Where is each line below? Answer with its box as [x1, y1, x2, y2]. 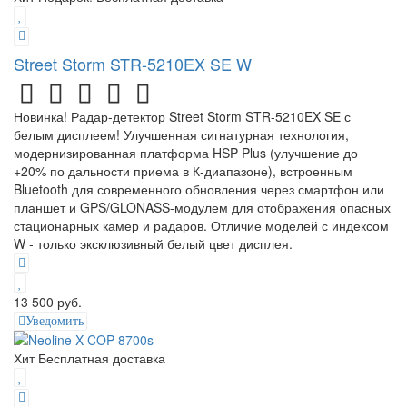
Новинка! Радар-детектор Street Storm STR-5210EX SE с [14, 106, 351, 125]
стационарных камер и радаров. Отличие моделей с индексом [14, 215, 389, 234]
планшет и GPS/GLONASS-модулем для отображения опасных [14, 197, 391, 216]
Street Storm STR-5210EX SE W [14, 51, 252, 75]
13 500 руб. [14, 293, 82, 312]
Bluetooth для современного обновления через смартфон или [14, 179, 384, 198]
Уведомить [25, 314, 84, 329]
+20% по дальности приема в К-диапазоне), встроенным [14, 161, 352, 180]
